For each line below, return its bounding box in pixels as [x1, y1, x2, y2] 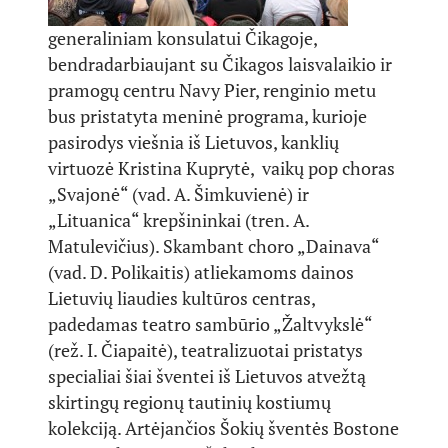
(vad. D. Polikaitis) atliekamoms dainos [48, 260, 354, 284]
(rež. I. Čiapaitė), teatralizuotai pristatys [48, 338, 363, 362]
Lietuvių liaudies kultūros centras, [48, 286, 315, 310]
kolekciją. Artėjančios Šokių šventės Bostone [48, 416, 399, 440]
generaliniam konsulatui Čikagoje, [48, 26, 317, 50]
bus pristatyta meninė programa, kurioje [48, 104, 367, 128]
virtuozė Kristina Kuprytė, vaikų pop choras [48, 156, 395, 180]
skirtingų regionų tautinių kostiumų [48, 390, 331, 414]
